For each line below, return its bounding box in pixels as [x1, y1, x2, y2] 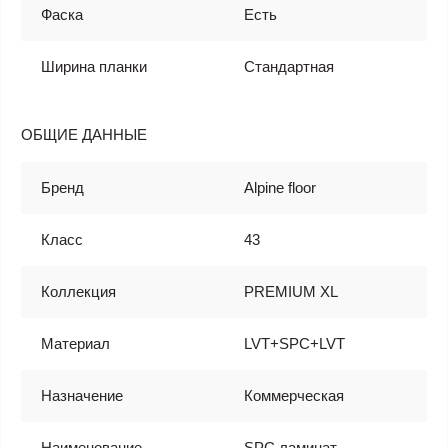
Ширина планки [41, 58, 147, 75]
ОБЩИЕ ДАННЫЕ [21, 126, 147, 143]
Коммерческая [244, 387, 344, 404]
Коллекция [41, 283, 116, 300]
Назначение [41, 387, 123, 404]
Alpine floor [244, 179, 316, 196]
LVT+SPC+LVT [244, 335, 345, 352]
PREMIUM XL [244, 283, 338, 300]
